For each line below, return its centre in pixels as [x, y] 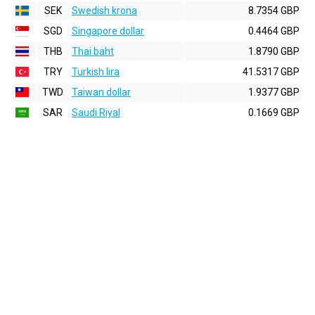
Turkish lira [96, 72]
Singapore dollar [108, 31]
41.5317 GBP [271, 72]
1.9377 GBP [274, 92]
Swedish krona [104, 11]
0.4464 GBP [274, 31]
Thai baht [93, 51]
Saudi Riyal [96, 112]
